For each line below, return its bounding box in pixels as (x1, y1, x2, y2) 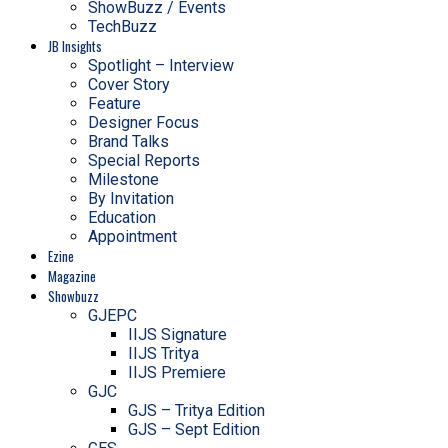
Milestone (88, 169, 159, 189)
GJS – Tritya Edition (128, 400, 265, 420)
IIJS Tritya (128, 343, 199, 363)
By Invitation (88, 188, 174, 208)
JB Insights (48, 35, 102, 56)
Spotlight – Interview (88, 55, 234, 75)
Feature (88, 93, 141, 113)
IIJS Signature (128, 324, 227, 344)
